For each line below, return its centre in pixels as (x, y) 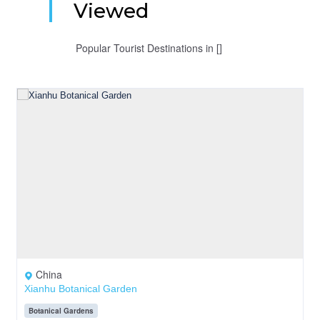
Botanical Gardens (61, 311)
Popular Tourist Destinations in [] (149, 48)
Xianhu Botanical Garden (81, 289)
